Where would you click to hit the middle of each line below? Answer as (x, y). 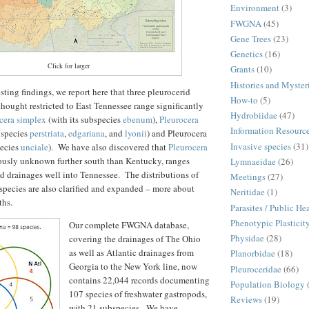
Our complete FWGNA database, (129, 225)
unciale (34, 147)
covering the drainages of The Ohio (135, 239)
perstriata (47, 133)
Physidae (247, 238)
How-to (244, 100)
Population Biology (268, 284)
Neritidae (248, 192)
